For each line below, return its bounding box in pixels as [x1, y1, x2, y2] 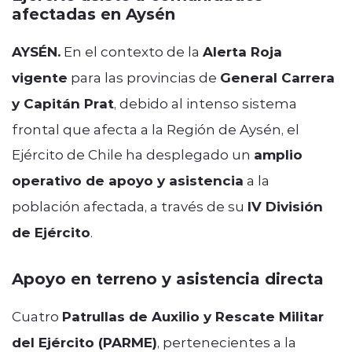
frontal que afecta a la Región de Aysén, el [12, 119, 299, 137]
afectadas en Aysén [12, 2, 175, 24]
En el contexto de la [60, 42, 203, 60]
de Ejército [12, 222, 90, 241]
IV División [247, 196, 323, 215]
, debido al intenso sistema [114, 93, 297, 112]
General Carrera [220, 68, 335, 86]
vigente [12, 68, 68, 86]
